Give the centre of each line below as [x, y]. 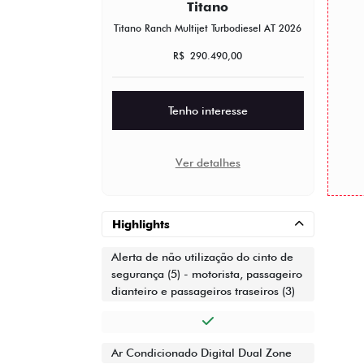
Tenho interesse [208, 110]
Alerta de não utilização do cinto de [202, 257]
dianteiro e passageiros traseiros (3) [203, 291]
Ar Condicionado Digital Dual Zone [201, 353]
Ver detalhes [208, 162]
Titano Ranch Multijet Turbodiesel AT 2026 [208, 28]
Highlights [141, 225]
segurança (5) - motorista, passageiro [207, 274]
